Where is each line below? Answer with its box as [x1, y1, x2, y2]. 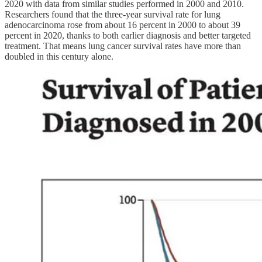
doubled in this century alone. [5, 51, 113, 62]
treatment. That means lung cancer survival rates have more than [5, 41, 241, 51]
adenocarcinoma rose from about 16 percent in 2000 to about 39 [5, 20, 240, 30]
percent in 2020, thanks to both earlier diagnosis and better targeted [5, 30, 251, 41]
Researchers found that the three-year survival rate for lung [5, 9, 220, 20]
